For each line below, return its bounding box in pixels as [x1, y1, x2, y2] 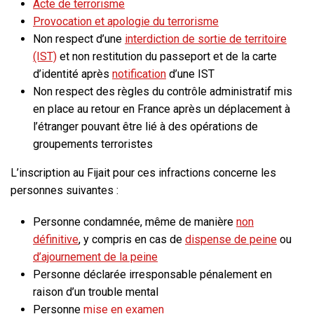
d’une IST [166, 67, 214, 81]
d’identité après [33, 67, 112, 81]
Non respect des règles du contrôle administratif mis [33, 85, 292, 99]
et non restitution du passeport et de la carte [57, 50, 277, 64]
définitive [33, 233, 78, 247]
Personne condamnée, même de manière [33, 215, 236, 229]
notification [112, 67, 166, 81]
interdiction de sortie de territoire [125, 32, 287, 46]
